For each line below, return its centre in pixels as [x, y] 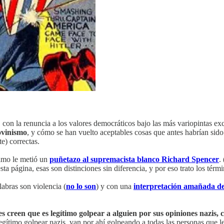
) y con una [115, 186]
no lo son [81, 186]
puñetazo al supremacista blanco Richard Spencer [134, 159]
